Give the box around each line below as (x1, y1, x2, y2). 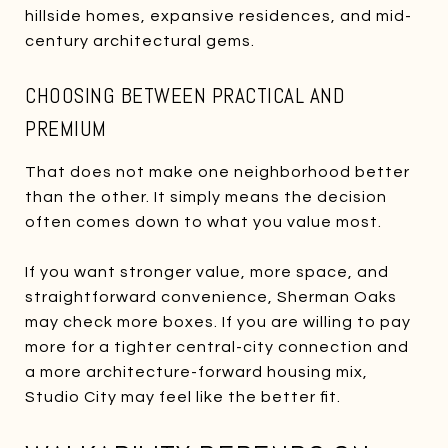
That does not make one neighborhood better (25, 163, 410, 180)
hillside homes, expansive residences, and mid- (25, 7, 412, 24)
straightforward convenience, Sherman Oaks (25, 288, 397, 305)
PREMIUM (25, 114, 107, 142)
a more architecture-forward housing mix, (25, 363, 368, 380)
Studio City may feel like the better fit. (25, 388, 341, 405)
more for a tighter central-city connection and (25, 338, 409, 355)
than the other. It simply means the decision (25, 188, 387, 205)
